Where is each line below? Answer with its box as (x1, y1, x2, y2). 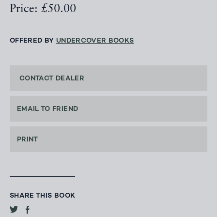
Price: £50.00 (10, 3, 76, 15)
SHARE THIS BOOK (10, 192, 76, 200)
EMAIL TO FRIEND (17, 106, 78, 113)
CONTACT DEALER (19, 75, 84, 83)
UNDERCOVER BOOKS (56, 37, 134, 45)
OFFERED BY (10, 37, 56, 45)
